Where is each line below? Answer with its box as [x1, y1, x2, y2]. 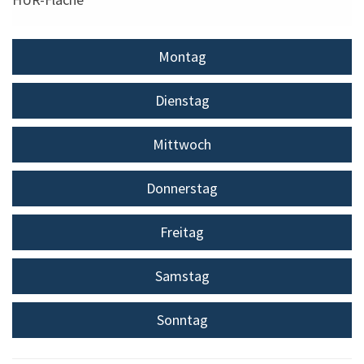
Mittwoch [153, 135, 211, 154]
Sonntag [156, 310, 208, 329]
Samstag [154, 266, 210, 285]
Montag [158, 47, 206, 67]
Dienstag [154, 91, 210, 110]
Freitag [160, 222, 204, 241]
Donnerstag [146, 179, 218, 197]
